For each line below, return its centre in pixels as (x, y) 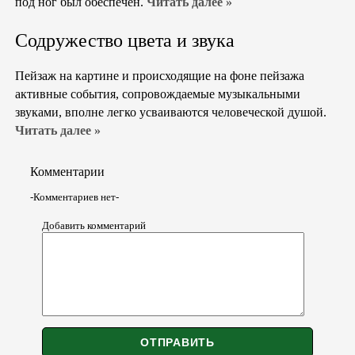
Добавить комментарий (94, 226)
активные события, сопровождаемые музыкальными (158, 94)
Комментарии (67, 171)
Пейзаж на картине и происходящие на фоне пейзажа (160, 76)
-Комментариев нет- (74, 197)
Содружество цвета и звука (125, 40)
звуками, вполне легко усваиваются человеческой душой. (171, 113)
